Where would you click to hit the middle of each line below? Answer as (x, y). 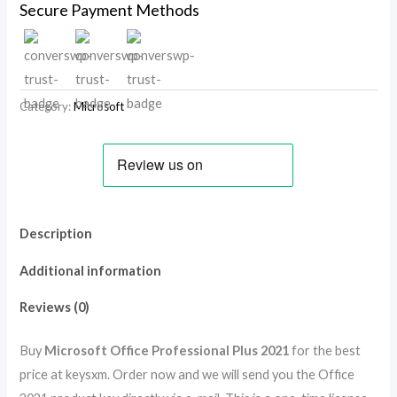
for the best (325, 351)
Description (56, 234)
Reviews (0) (55, 307)
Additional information (91, 270)
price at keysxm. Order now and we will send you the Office (187, 375)
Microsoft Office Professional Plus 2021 (167, 351)
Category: (47, 107)
